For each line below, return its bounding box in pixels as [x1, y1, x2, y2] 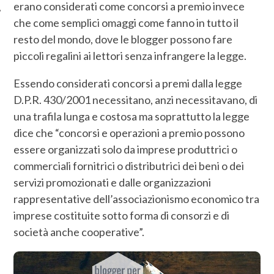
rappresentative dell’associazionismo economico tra [13, 191, 260, 206]
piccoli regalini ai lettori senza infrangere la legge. [13, 48, 247, 62]
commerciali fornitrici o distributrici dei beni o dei [13, 158, 245, 172]
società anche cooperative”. [13, 224, 145, 239]
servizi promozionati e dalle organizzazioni [13, 175, 212, 189]
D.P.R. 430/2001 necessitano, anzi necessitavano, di [13, 92, 258, 106]
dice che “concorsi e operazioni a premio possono [13, 125, 245, 139]
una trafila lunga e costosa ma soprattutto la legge [13, 109, 250, 123]
